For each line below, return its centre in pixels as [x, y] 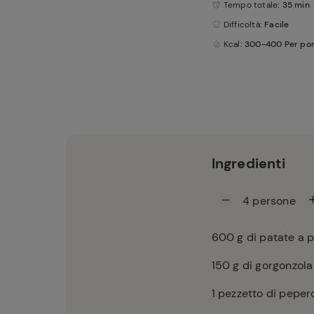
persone [274, 201]
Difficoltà [241, 25]
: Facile [274, 25]
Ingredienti [248, 163]
